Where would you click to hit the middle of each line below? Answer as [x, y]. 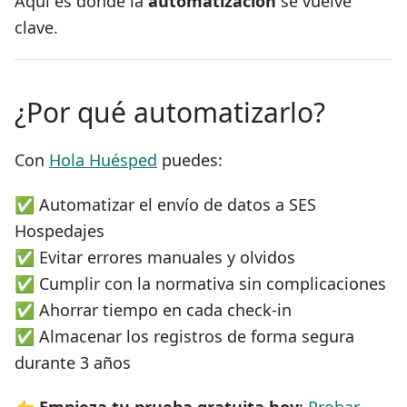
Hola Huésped [103, 160]
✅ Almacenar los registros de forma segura [184, 337]
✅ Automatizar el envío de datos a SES [165, 205]
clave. [36, 28]
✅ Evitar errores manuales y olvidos [155, 258]
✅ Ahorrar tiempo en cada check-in [153, 310]
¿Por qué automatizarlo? [170, 113]
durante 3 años [73, 363]
